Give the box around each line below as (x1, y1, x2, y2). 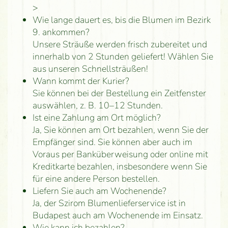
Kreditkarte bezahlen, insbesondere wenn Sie (32, 160, 207, 173)
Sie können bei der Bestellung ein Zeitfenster (32, 87, 206, 100)
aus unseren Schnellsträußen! (32, 63, 148, 75)
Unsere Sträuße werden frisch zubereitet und (32, 38, 207, 51)
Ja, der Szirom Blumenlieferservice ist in (32, 197, 186, 210)
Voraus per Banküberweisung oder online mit (32, 148, 208, 161)
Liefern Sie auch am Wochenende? (32, 185, 166, 197)
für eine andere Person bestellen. (32, 173, 160, 185)
